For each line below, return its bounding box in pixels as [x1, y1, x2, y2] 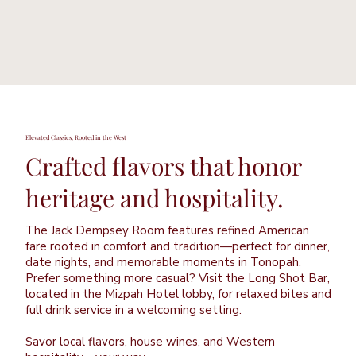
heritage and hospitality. [25, 182, 284, 214]
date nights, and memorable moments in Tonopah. [25, 253, 301, 270]
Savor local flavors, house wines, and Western [25, 333, 275, 350]
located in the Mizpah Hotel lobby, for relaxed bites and [25, 285, 331, 302]
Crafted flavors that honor [25, 150, 301, 182]
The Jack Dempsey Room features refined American [25, 222, 309, 238]
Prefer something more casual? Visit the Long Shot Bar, [25, 269, 330, 286]
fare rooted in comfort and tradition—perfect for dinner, [25, 238, 330, 254]
